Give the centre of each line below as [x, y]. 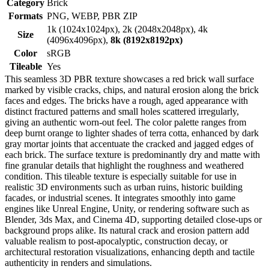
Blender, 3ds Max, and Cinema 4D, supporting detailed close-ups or [133, 219]
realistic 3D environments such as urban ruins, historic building [124, 187]
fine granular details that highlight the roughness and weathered [124, 165]
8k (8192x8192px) [147, 40]
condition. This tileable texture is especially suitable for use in [121, 176]
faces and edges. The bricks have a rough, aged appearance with [126, 100]
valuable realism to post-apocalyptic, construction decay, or [116, 241]
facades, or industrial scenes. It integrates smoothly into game [120, 198]
